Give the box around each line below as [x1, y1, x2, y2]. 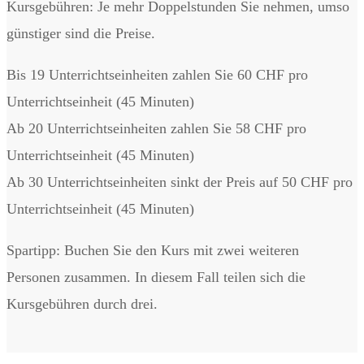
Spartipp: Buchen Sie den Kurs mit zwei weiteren [6, 241, 299, 258]
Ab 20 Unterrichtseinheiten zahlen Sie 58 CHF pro [6, 119, 306, 136]
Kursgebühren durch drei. [6, 295, 158, 312]
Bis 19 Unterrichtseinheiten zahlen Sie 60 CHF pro [6, 66, 308, 83]
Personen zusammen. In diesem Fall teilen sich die [6, 268, 305, 285]
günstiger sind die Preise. [6, 24, 155, 41]
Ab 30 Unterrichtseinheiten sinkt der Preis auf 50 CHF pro [6, 173, 353, 190]
